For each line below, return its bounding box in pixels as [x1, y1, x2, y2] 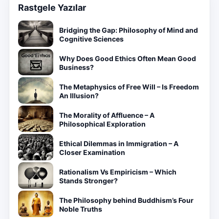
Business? [59, 63, 94, 71]
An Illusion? [59, 91, 99, 100]
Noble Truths [59, 205, 102, 213]
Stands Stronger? [59, 176, 118, 185]
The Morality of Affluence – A [59, 111, 154, 119]
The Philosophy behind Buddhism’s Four [59, 196, 194, 204]
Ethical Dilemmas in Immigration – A [59, 139, 178, 148]
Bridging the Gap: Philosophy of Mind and [59, 26, 198, 34]
